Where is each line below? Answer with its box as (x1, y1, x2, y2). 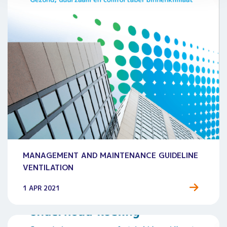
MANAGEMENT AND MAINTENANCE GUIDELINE (23, 149, 198, 161)
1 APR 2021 (23, 183, 60, 193)
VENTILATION (23, 162, 73, 173)
